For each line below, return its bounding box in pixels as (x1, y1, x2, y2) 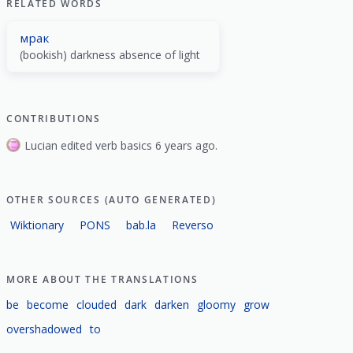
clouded (76, 296, 117, 312)
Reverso (172, 217, 214, 232)
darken (154, 296, 189, 312)
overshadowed (6, 321, 82, 336)
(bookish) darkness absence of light (20, 47, 200, 62)
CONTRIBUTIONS (6, 112, 101, 125)
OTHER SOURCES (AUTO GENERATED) (6, 192, 217, 206)
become (27, 296, 69, 312)
